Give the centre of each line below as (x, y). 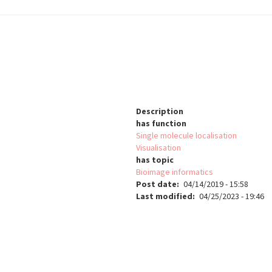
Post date (156, 184)
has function (161, 124)
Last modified (164, 196)
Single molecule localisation (186, 136)
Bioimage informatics (175, 172)
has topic (155, 160)
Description (160, 111)
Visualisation (158, 148)
